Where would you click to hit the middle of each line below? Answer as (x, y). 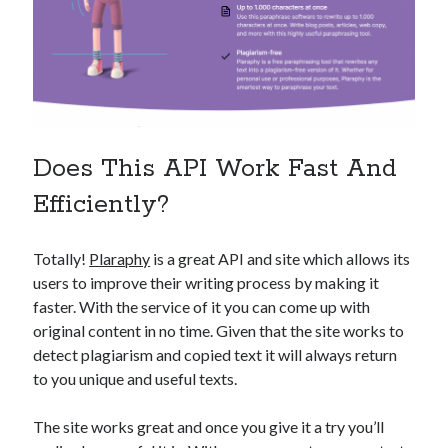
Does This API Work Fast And (215, 169)
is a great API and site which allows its (280, 259)
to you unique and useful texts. (135, 379)
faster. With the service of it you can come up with (202, 307)
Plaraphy (120, 259)
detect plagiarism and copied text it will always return (215, 355)
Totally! (61, 259)
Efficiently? (101, 205)
